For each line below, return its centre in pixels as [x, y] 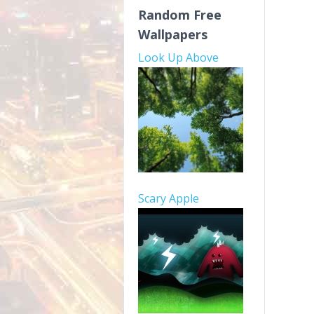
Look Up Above [178, 57]
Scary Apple [169, 198]
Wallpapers [173, 34]
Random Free [180, 15]
